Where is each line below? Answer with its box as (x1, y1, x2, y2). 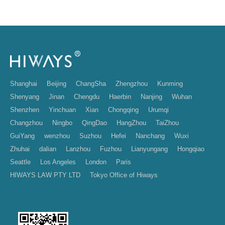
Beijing (47, 80, 66, 88)
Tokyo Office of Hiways (90, 171, 158, 179)
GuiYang (10, 132, 35, 140)
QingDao (82, 119, 107, 127)
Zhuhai (10, 145, 30, 153)
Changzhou (10, 119, 43, 127)
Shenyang (10, 93, 39, 101)
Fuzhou (100, 145, 122, 153)
